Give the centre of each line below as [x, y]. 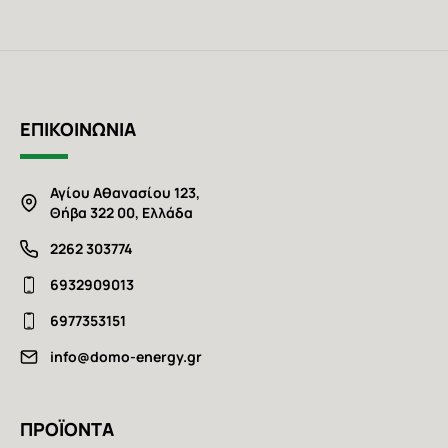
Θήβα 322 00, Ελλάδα [121, 213]
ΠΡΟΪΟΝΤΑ [67, 429]
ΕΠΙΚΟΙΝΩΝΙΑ [78, 129]
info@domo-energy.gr [126, 357]
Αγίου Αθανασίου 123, [125, 193]
